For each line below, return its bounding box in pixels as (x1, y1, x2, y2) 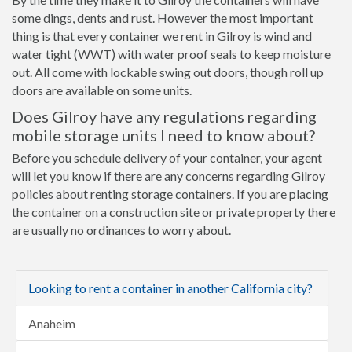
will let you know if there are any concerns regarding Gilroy (12, 168, 325, 183)
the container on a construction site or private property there (12, 204, 335, 219)
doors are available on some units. (12, 82, 192, 97)
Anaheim (28, 316, 75, 331)
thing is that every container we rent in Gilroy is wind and (12, 28, 312, 43)
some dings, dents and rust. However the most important (12, 10, 313, 25)
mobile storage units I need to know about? (12, 126, 315, 145)
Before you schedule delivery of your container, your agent (12, 150, 322, 165)
